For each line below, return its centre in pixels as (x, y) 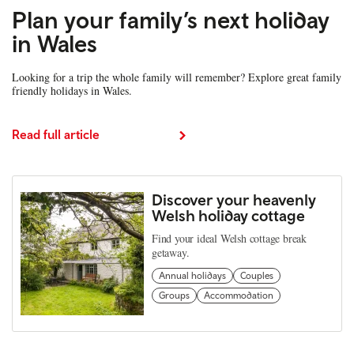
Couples (257, 275)
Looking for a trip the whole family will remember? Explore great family (177, 77)
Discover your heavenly (234, 199)
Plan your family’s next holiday (171, 20)
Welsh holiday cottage (228, 215)
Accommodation (239, 295)
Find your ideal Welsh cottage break (230, 238)
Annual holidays (192, 275)
